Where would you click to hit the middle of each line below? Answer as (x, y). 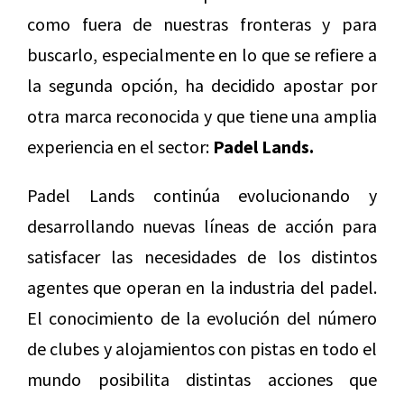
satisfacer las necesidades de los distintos (202, 257)
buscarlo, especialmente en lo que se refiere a (202, 55)
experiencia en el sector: (120, 147)
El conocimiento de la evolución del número (202, 318)
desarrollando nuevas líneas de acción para (202, 226)
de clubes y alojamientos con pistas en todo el (202, 349)
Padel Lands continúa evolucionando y (202, 196)
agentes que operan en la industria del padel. (202, 288)
